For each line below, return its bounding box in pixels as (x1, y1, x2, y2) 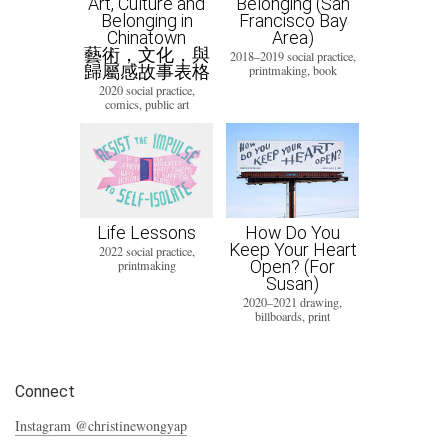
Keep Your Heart (228, 238, 357, 260)
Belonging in (100, 10, 193, 32)
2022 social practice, (98, 242, 195, 259)
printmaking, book (248, 62, 337, 79)
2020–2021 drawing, (243, 293, 342, 310)
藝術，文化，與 (83, 44, 210, 66)
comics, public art (104, 96, 189, 113)
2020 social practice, (98, 82, 195, 99)
